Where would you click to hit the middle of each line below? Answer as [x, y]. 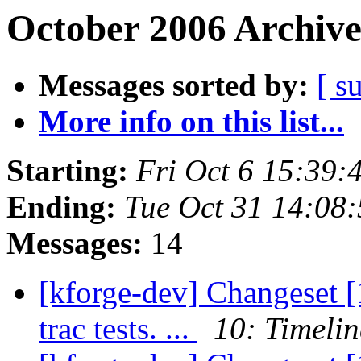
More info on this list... [191, 122]
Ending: [61, 207]
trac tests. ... [118, 329]
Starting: [67, 171]
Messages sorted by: [174, 85]
